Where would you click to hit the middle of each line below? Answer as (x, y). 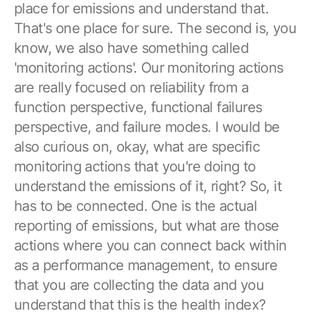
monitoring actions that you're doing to (135, 166)
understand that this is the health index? (140, 304)
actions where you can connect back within (151, 245)
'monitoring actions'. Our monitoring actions (149, 67)
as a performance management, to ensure (146, 265)
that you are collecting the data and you (139, 285)
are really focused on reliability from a (131, 87)
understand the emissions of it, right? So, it (148, 186)
